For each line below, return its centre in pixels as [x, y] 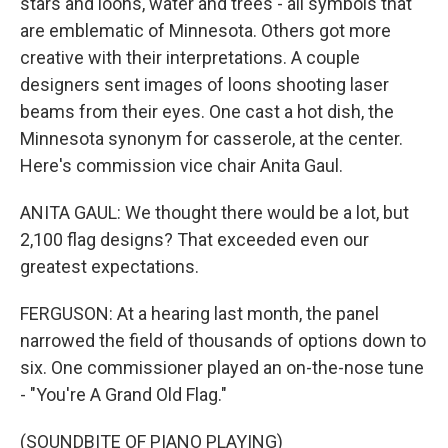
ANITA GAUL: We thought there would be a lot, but [214, 213]
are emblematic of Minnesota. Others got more [205, 31]
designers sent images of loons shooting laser [204, 85]
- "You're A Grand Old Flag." [123, 395]
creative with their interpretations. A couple [190, 58]
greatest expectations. [109, 267]
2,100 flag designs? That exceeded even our [194, 240]
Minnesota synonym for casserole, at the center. [211, 139]
